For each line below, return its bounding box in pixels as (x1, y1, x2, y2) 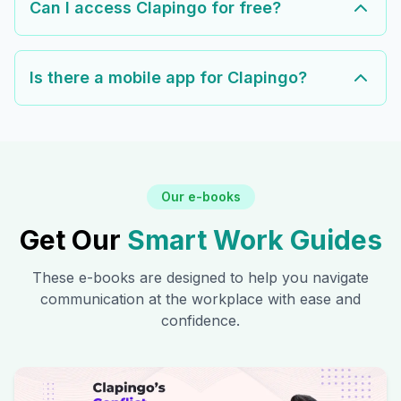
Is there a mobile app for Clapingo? (30, 68, 307, 88)
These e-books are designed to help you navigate (32, 269, 369, 287)
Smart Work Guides (126, 224, 382, 257)
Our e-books (160, 189, 241, 205)
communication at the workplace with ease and (40, 290, 361, 309)
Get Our (19, 224, 127, 257)
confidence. (161, 311, 240, 330)
